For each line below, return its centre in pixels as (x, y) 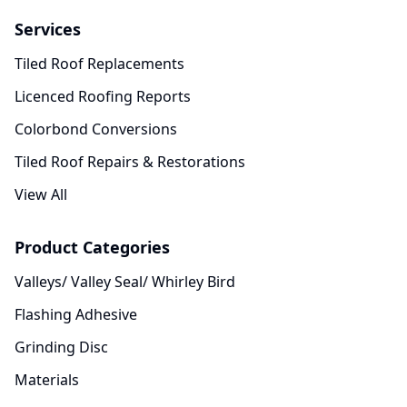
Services (48, 29)
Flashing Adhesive (76, 314)
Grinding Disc (61, 347)
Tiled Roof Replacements (99, 64)
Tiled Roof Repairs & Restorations (130, 162)
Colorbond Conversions (96, 129)
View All (41, 194)
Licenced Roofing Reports (103, 96)
